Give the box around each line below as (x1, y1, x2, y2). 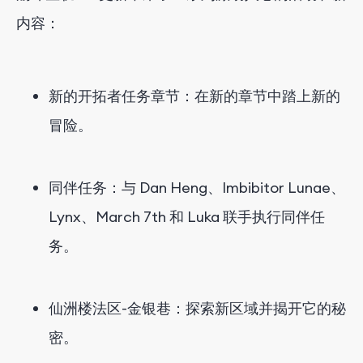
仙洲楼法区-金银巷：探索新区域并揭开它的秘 (49, 298, 346, 318)
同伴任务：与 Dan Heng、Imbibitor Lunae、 (49, 177, 345, 197)
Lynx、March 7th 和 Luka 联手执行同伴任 (49, 207, 325, 226)
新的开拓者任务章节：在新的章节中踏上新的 (49, 86, 340, 105)
